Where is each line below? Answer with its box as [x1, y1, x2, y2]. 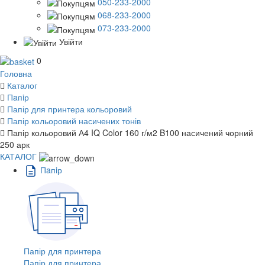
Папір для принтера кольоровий [7, 103, 132, 115]
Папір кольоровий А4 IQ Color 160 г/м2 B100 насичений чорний [7, 127, 253, 139]
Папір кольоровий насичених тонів [7, 115, 141, 127]
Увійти [59, 35, 83, 47]
